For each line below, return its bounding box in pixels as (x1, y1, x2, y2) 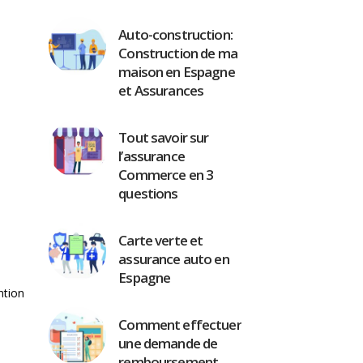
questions (118, 184, 178, 203)
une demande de (118, 334, 218, 352)
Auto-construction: (118, 25, 233, 44)
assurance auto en (118, 250, 229, 268)
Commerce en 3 (118, 165, 214, 184)
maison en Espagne (118, 62, 235, 81)
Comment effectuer (118, 315, 241, 334)
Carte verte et (118, 231, 203, 250)
